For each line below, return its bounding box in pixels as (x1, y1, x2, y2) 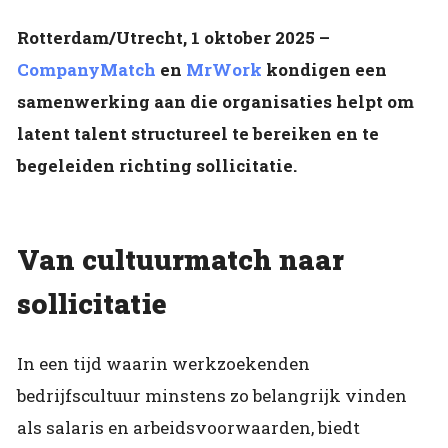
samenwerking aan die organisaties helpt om (17, 90, 414, 114)
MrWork (186, 58, 262, 82)
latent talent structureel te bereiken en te (17, 122, 379, 146)
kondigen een (262, 58, 387, 82)
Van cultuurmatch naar (17, 241, 344, 279)
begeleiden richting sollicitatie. (17, 154, 297, 178)
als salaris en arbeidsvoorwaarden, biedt (17, 415, 360, 439)
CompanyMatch (17, 58, 156, 82)
